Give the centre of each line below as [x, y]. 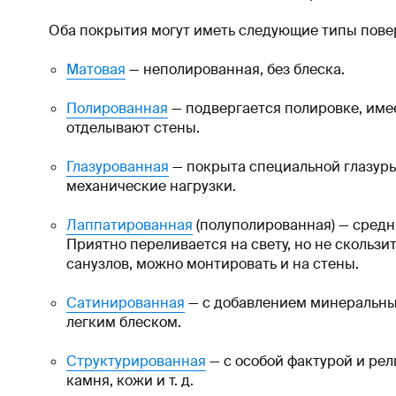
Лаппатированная [129, 225]
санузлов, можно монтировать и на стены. [213, 264]
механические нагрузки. [151, 187]
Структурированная [136, 362]
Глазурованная [118, 167]
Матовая [96, 70]
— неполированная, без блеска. [235, 70]
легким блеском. [124, 323]
